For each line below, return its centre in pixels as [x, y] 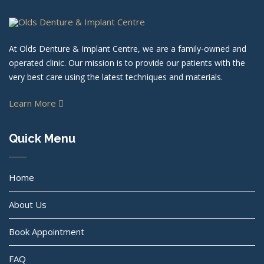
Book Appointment [47, 232]
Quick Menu [42, 138]
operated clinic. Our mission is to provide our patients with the [127, 63]
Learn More [34, 103]
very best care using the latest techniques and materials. [116, 77]
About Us [28, 204]
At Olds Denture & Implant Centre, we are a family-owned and [128, 49]
